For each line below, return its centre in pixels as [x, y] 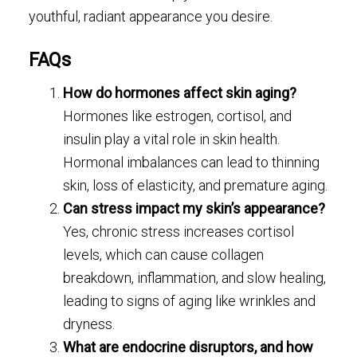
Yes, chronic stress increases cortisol [179, 232]
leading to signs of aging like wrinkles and [190, 301]
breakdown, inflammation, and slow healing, [195, 278]
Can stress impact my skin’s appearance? [194, 209]
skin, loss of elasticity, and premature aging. [196, 186]
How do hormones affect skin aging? [180, 93]
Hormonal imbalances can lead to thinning [192, 163]
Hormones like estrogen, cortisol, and [178, 116]
